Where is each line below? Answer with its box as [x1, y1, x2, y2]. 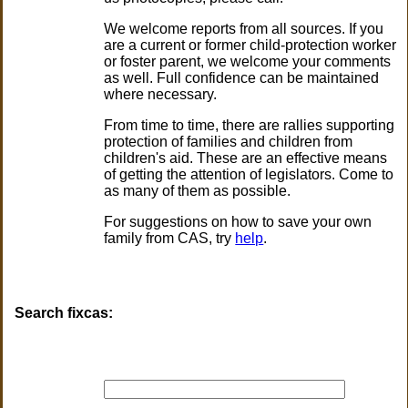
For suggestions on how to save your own [104, 214, 372, 230]
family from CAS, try [104, 230, 236, 247]
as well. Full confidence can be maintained [104, 70, 380, 87]
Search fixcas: [15, 305, 114, 321]
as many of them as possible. [104, 183, 291, 199]
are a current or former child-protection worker [104, 37, 397, 54]
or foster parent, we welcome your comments [104, 54, 392, 70]
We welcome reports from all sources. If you [104, 21, 384, 37]
